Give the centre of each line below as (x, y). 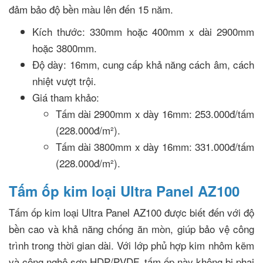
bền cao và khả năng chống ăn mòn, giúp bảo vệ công (131, 229)
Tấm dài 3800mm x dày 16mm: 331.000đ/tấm (155, 147)
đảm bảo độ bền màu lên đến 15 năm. (91, 9)
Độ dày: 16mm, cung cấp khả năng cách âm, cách (143, 65)
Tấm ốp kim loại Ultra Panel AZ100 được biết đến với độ (131, 213)
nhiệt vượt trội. (64, 81)
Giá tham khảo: (66, 97)
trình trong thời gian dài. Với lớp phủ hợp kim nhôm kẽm (131, 245)
